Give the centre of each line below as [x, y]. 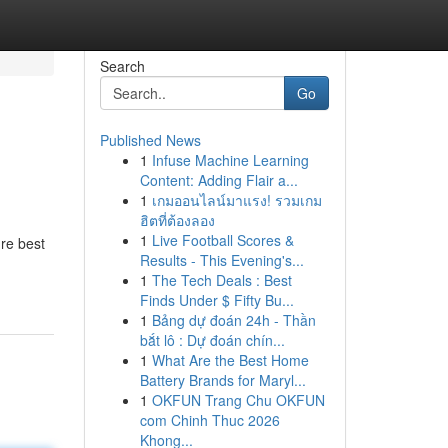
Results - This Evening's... [221, 260]
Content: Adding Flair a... [218, 180]
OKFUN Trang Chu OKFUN [238, 400]
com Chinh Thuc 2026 [209, 420]
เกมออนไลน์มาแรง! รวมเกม [236, 200]
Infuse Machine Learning [230, 160]
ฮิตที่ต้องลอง [177, 220]
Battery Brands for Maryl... [222, 380]
